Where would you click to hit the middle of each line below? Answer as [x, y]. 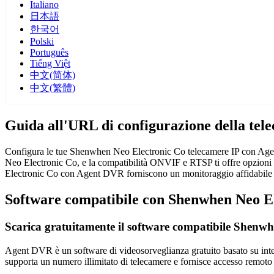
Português [49, 53]
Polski [42, 42]
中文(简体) [53, 75]
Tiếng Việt [50, 64]
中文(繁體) [53, 88]
